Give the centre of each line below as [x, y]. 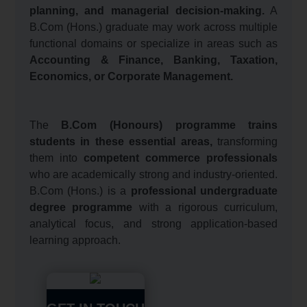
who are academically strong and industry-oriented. [153, 175]
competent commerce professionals [181, 158]
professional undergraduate [204, 191]
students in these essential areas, [121, 142]
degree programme [81, 208]
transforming [245, 142]
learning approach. [75, 241]
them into [56, 158]
